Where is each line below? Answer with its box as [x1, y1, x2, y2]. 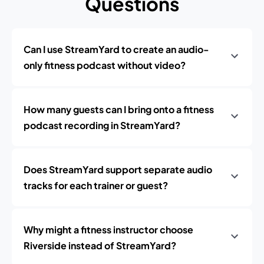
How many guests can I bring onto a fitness [24, 103, 214, 115]
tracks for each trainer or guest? [24, 179, 168, 192]
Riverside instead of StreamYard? [24, 239, 176, 252]
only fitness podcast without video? [24, 59, 186, 71]
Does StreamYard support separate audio [24, 163, 212, 176]
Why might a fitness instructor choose [24, 223, 193, 236]
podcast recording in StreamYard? [24, 119, 180, 131]
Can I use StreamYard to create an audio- [24, 43, 209, 55]
